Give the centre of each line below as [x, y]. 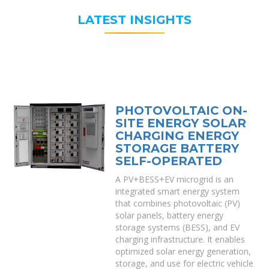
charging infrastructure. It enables [180, 239]
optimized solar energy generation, [183, 251]
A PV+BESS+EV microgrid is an [175, 179]
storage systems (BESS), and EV [178, 227]
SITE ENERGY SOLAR [181, 123]
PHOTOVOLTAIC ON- [182, 110]
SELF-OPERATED [169, 161]
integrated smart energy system [178, 191]
